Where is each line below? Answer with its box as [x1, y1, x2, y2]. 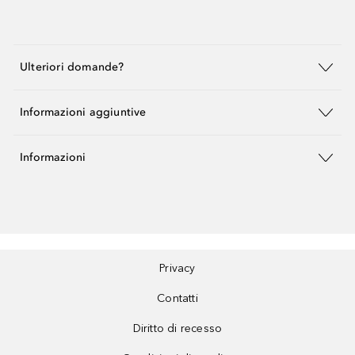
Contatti [157, 291, 198, 305]
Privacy [159, 261, 196, 275]
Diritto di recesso [132, 321, 223, 335]
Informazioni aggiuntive [20, 105, 147, 120]
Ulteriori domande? [20, 60, 124, 74]
